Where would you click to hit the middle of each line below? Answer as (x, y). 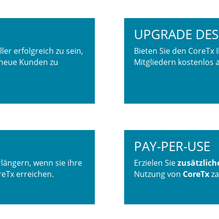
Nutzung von (157, 174)
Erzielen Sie (154, 163)
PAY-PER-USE (172, 146)
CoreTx (196, 174)
